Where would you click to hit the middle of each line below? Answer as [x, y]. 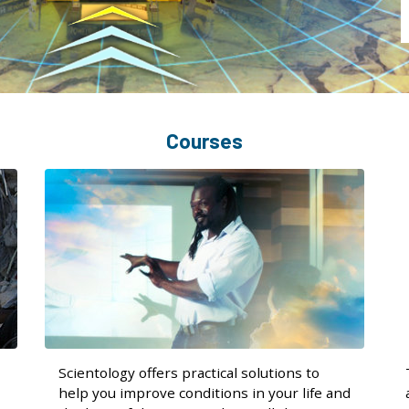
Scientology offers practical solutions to [189, 372]
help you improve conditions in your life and [204, 393]
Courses [204, 141]
